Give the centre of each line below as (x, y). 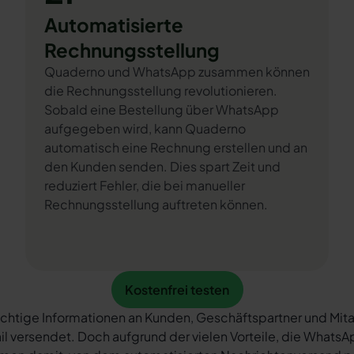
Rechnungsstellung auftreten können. (156, 204)
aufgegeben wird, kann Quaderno (145, 128)
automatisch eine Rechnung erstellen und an (176, 147)
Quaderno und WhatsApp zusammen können (177, 72)
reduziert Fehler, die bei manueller (145, 185)
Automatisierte (114, 24)
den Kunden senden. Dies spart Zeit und (162, 166)
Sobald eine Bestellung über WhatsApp (162, 109)
